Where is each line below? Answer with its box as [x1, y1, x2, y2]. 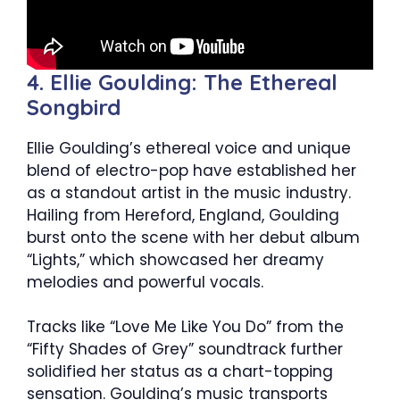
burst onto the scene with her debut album [27, 226, 360, 248]
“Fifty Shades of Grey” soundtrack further [27, 338, 343, 361]
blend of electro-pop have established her [27, 159, 356, 181]
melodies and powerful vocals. [27, 271, 263, 293]
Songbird [27, 93, 121, 121]
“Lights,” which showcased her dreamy [27, 248, 324, 271]
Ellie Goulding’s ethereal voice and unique [27, 137, 351, 159]
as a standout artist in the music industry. [27, 181, 351, 204]
